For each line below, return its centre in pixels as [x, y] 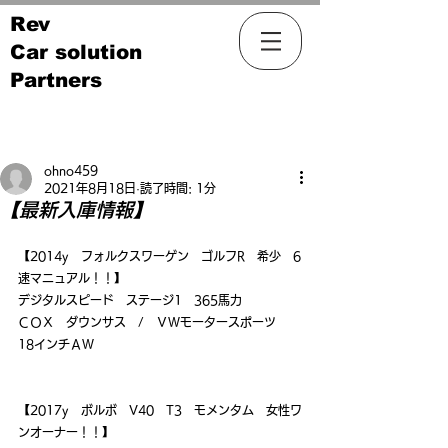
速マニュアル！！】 [72, 278]
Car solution [76, 52]
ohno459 [71, 170]
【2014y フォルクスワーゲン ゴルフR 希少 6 [159, 256]
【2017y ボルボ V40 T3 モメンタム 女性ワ [160, 410]
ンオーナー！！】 [66, 432]
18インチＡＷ [56, 344]
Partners [56, 80]
